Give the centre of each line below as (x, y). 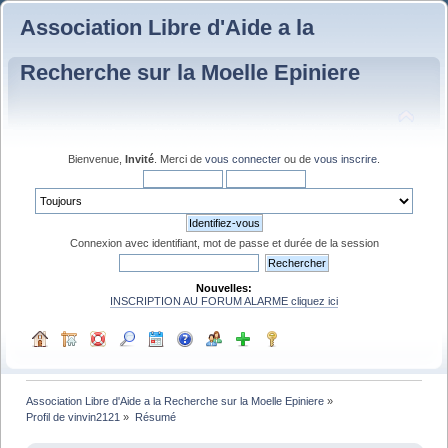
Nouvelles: (224, 287)
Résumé (155, 416)
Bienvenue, (96, 158)
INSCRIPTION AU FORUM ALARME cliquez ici (224, 300)
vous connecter (243, 158)
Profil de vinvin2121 (73, 416)
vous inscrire (345, 158)
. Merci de (179, 158)
